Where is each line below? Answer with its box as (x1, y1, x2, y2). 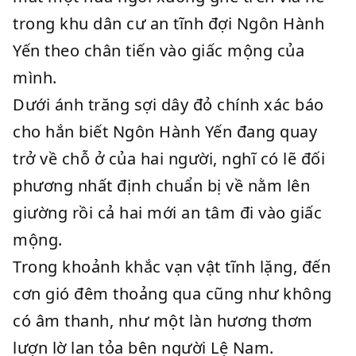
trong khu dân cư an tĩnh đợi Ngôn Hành (13, 13, 324, 34)
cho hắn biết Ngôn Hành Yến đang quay (13, 121, 317, 142)
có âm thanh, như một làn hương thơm (13, 310, 313, 331)
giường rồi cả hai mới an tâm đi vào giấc (13, 202, 322, 223)
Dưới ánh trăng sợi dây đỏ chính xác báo (13, 94, 324, 115)
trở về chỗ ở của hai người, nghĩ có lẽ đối (13, 148, 325, 169)
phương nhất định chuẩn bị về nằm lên (13, 175, 310, 196)
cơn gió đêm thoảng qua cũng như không (13, 283, 332, 304)
